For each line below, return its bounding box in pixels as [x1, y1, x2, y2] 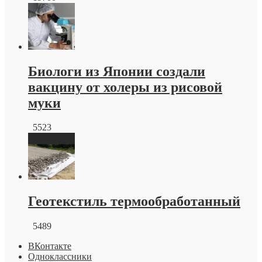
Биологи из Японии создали [28, 63, 205, 79]
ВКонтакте [28, 241, 71, 251]
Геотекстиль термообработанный [28, 194, 240, 209]
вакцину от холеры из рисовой [28, 79, 222, 95]
